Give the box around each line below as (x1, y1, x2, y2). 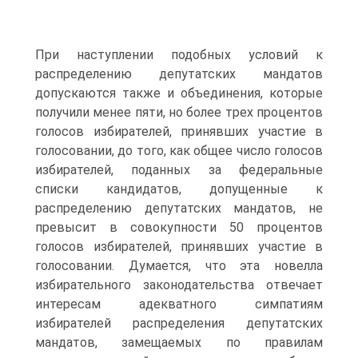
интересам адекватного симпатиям (35, 296, 323, 312)
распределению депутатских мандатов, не (35, 201, 323, 216)
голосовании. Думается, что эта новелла (35, 258, 323, 273)
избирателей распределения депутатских (35, 316, 323, 331)
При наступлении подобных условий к (35, 47, 323, 62)
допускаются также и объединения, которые (35, 86, 323, 101)
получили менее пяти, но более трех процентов (35, 105, 323, 120)
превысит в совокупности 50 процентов (35, 220, 323, 235)
